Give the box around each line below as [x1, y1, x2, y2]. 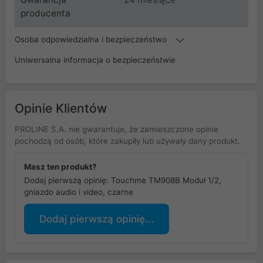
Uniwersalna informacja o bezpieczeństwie [15, 55, 176, 65]
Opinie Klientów [15, 101, 107, 116]
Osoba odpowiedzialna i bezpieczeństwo [15, 35, 169, 45]
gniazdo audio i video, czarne [24, 187, 133, 197]
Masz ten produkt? [24, 162, 97, 172]
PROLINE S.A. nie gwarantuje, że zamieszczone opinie [15, 124, 218, 134]
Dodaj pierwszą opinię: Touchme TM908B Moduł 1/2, [24, 176, 221, 186]
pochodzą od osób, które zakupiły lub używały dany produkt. [15, 136, 240, 146]
